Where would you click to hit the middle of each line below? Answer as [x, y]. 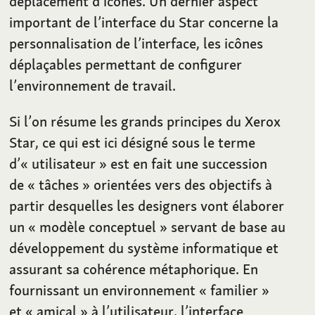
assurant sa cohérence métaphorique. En [134, 269]
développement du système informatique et [144, 247]
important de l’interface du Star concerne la [144, 22]
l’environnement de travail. [93, 85]
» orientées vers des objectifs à [178, 184]
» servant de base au [223, 226]
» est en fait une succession [184, 163]
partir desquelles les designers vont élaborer [147, 205]
